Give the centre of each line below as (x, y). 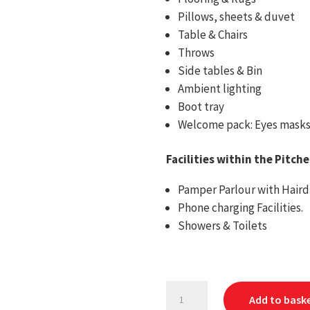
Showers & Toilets (223, 226)
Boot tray (201, 107)
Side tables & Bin (220, 71)
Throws (197, 53)
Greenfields (195, 290)
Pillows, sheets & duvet (237, 17)
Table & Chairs (213, 35)
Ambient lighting (220, 89)
